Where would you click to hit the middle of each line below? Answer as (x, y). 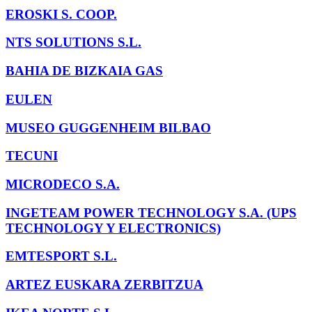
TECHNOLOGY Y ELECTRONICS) (113, 228)
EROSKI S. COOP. (61, 14)
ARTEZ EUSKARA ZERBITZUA (104, 285)
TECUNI (32, 156)
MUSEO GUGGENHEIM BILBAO (108, 127)
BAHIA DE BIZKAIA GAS (84, 71)
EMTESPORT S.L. (61, 256)
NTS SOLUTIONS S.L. (73, 42)
